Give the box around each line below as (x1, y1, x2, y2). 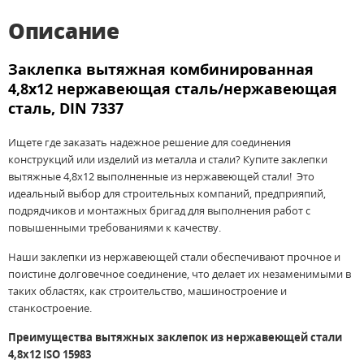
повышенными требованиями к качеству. (8, 220, 221, 236)
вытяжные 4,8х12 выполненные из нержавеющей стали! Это (8, 169, 314, 184)
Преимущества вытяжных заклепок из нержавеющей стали (8, 330, 342, 345)
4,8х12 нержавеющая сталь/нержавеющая (8, 79, 337, 99)
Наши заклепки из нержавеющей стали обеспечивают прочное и (8, 249, 340, 265)
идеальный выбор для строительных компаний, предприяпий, (8, 186, 326, 201)
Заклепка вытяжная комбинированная (8, 59, 314, 80)
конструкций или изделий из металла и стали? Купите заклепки (8, 152, 327, 167)
